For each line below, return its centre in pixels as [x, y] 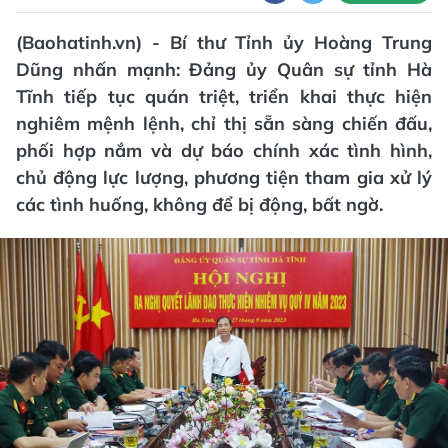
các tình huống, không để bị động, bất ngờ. [199, 204]
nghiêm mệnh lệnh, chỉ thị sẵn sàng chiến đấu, [224, 123]
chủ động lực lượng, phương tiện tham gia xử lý [224, 177]
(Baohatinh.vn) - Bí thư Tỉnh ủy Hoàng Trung [224, 42]
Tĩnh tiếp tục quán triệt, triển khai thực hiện [224, 96]
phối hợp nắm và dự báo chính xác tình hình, [224, 150]
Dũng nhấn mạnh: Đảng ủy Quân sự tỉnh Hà [224, 69]
